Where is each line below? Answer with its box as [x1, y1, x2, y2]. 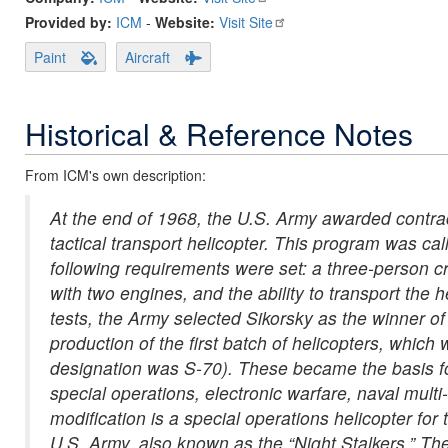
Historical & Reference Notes [25, 112, 413, 155]
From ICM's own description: [25, 165, 206, 185]
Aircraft [124, 47, 170, 67]
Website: [155, 12, 215, 32]
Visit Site [219, 12, 273, 32]
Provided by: [25, 12, 116, 32]
